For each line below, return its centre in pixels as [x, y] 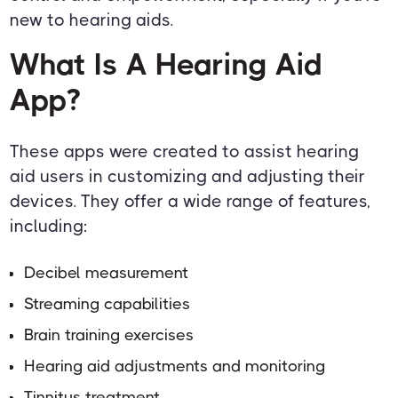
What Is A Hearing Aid [167, 65]
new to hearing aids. [92, 20]
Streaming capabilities [107, 304]
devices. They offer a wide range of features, [191, 202]
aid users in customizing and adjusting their [188, 177]
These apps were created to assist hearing [185, 152]
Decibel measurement [107, 273]
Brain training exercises [109, 335]
